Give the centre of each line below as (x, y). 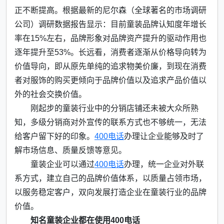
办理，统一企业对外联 (164, 164)
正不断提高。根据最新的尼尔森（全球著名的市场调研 (110, 10)
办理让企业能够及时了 (164, 136)
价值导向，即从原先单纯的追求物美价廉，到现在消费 (110, 66)
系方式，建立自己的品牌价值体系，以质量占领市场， (110, 178)
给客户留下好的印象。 (54, 136)
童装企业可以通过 (62, 164)
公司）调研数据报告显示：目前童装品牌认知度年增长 (110, 24)
